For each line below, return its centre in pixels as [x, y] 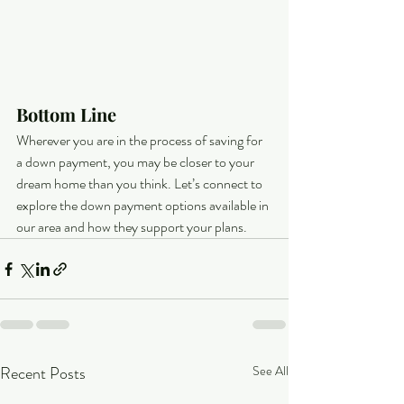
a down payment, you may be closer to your [137, 162]
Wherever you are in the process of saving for [141, 141]
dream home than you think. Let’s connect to [141, 184]
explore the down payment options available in [144, 206]
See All [271, 371]
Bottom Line [66, 115]
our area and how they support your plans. [132, 227]
